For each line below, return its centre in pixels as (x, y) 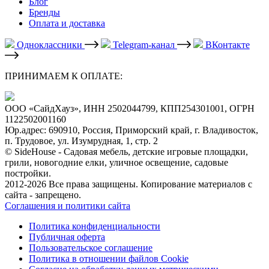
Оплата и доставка (67, 23)
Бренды (44, 12)
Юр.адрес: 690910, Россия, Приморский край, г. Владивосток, (131, 130)
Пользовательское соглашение (91, 247)
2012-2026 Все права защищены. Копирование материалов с (128, 184)
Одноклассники (50, 44)
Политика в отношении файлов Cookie (109, 258)
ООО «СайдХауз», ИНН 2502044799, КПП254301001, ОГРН (130, 108)
